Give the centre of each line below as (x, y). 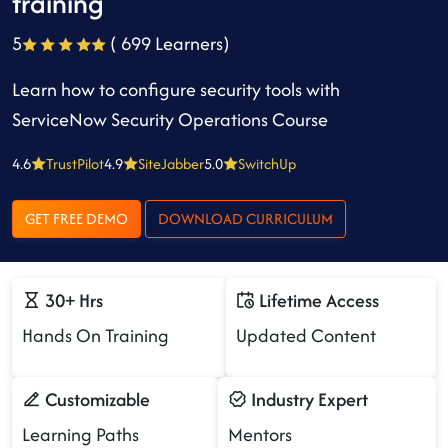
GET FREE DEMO (107, 218)
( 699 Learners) (168, 43)
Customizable (95, 399)
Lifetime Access (317, 300)
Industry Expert (307, 399)
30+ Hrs (72, 300)
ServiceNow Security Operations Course (170, 119)
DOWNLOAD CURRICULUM (289, 218)
